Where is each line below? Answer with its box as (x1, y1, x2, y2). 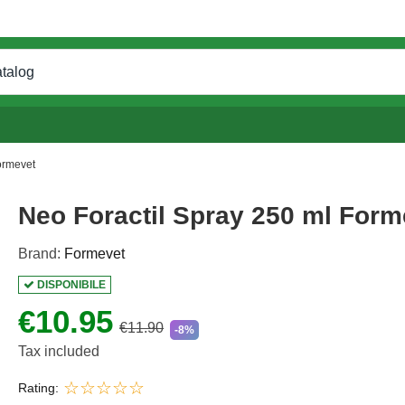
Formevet (63, 245, 125, 261)
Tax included (17, 343, 99, 359)
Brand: (17, 245, 61, 261)
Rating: (17, 380, 59, 395)
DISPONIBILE (33, 278, 106, 291)
